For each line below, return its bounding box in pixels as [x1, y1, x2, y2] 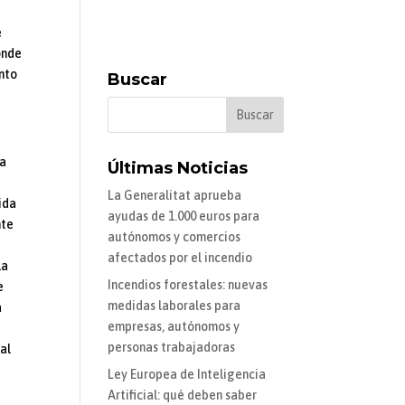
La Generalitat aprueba [108, 188, 242, 203]
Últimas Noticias [108, 158, 249, 179]
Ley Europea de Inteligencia [108, 367, 267, 382]
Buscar [108, 70, 168, 90]
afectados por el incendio [108, 250, 253, 266]
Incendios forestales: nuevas [108, 278, 268, 293]
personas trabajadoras [108, 340, 236, 355]
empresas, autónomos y [108, 319, 240, 334]
